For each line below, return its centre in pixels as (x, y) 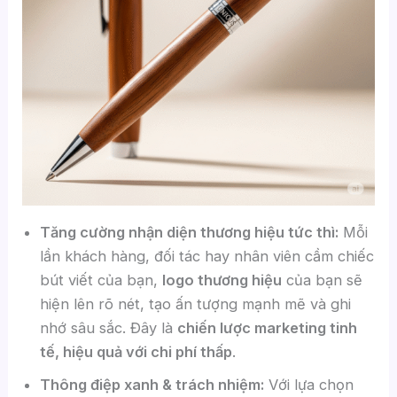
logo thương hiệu (222, 280)
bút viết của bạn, (101, 280)
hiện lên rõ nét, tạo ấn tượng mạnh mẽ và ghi (196, 304)
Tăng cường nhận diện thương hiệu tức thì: (190, 232)
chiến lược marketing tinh (268, 327)
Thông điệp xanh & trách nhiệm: (152, 384)
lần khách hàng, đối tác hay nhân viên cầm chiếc (207, 256)
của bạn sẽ (323, 280)
